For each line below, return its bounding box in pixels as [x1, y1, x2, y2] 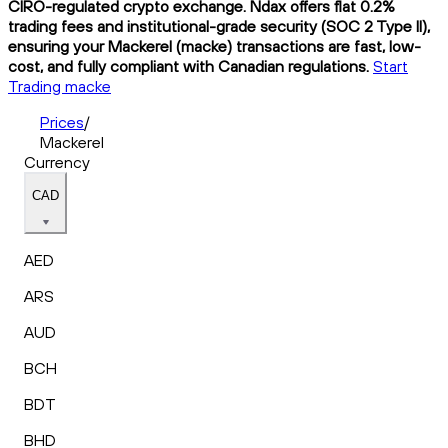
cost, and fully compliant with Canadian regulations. [8, 55, 369, 76]
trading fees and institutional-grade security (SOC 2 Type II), [8, 15, 430, 36]
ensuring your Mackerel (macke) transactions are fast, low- [8, 35, 421, 56]
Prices [40, 111, 84, 132]
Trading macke [8, 75, 111, 96]
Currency [24, 151, 90, 172]
